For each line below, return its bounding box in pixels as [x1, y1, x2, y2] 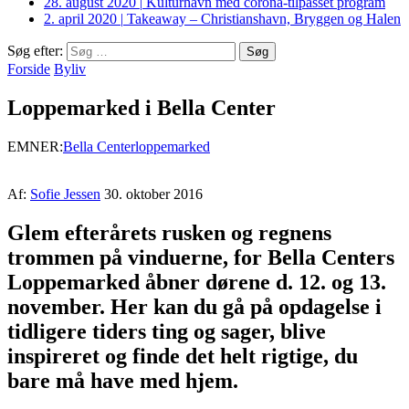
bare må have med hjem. [7, 368, 238, 393]
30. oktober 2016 [104, 185, 203, 202]
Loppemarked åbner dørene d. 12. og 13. [7, 269, 386, 294]
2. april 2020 [44, 11, 117, 26]
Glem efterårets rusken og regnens [7, 220, 331, 245]
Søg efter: [7, 43, 63, 58]
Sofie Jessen [30, 185, 100, 202]
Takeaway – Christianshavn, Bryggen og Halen [127, 11, 401, 26]
